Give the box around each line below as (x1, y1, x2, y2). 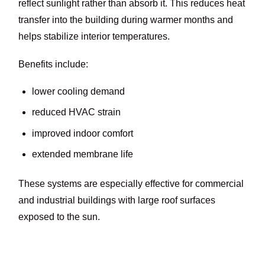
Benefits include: (18, 59, 89, 69)
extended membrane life (31, 148, 133, 159)
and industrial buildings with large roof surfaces (18, 195, 216, 206)
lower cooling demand (31, 86, 125, 97)
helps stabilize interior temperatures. (18, 31, 170, 42)
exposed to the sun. (18, 212, 101, 222)
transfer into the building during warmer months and (18, 15, 234, 25)
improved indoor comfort (31, 128, 133, 138)
